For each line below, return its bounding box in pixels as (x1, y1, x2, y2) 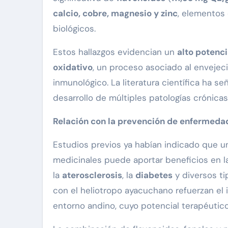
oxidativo (53, 62, 93, 73)
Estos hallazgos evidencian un (53, 46, 177, 58)
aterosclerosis (62, 169, 122, 181)
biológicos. (53, 23, 96, 35)
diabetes (135, 169, 173, 181)
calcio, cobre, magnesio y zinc (53, 8, 178, 19)
